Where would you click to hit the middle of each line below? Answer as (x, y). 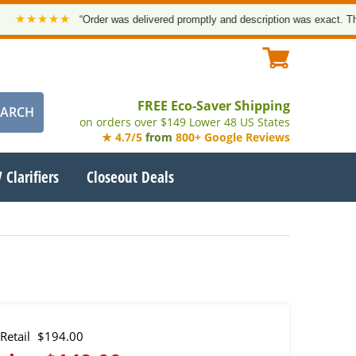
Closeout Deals (131, 177)
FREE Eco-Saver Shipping (213, 106)
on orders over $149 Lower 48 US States (184, 122)
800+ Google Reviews (232, 137)
